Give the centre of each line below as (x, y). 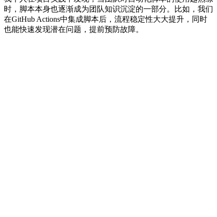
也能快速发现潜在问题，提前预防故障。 (74, 30)
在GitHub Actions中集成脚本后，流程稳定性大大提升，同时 (106, 19)
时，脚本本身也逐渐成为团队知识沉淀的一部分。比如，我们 (108, 9)
